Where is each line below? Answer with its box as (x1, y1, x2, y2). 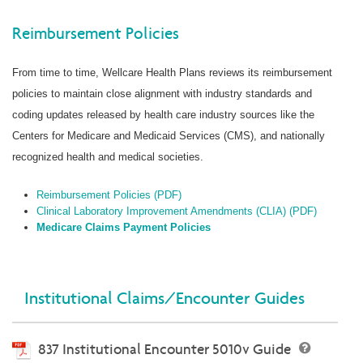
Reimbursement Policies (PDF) (36, 189, 182, 202)
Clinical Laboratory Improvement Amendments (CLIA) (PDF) (36, 205, 318, 218)
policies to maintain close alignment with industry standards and (12, 88, 312, 100)
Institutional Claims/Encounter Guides (24, 288, 305, 310)
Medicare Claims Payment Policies (36, 221, 211, 234)
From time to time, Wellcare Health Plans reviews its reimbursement (12, 66, 332, 79)
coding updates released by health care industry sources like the (12, 109, 314, 122)
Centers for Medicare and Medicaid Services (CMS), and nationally (12, 130, 325, 143)
